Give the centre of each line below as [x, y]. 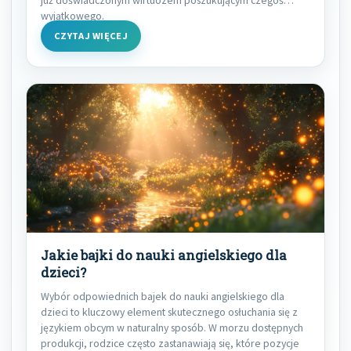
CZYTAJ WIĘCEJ [91, 35]
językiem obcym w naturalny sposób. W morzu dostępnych [172, 327]
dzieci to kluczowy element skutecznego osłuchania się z [169, 311]
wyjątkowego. [72, 15]
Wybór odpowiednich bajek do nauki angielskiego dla [163, 296]
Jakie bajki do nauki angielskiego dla [164, 255]
